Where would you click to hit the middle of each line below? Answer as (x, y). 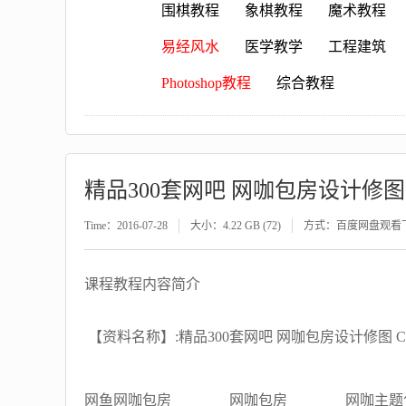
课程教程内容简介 (142, 284)
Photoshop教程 (206, 83)
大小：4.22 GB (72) (236, 226)
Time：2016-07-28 (126, 226)
